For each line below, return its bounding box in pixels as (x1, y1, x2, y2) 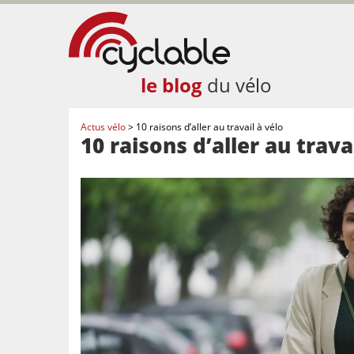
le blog (141, 72, 202, 98)
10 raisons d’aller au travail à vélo (136, 120, 283, 134)
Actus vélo (81, 120, 126, 134)
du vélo (202, 72, 272, 98)
